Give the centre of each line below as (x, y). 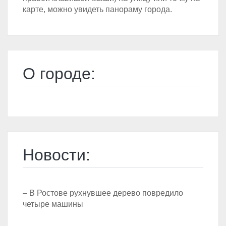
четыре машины (53, 204)
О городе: (59, 74)
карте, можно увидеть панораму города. (97, 10)
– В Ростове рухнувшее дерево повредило (103, 193)
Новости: (56, 155)
